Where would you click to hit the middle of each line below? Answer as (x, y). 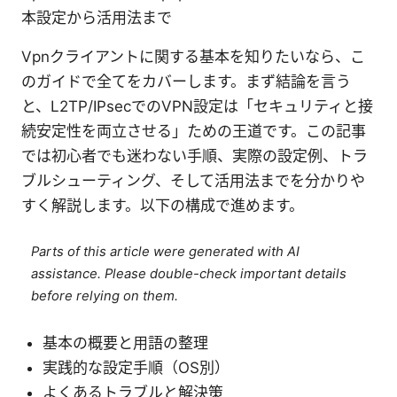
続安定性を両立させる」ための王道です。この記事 (194, 131)
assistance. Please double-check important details (189, 273)
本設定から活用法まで (97, 17)
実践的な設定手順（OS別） (136, 367)
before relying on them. (105, 296)
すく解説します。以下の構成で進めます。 (163, 205)
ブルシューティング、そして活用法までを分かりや (193, 180)
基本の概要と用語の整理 (125, 343)
